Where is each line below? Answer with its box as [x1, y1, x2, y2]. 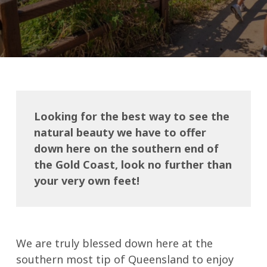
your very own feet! [33, 173, 139, 188]
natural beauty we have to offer [33, 125, 206, 139]
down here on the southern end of [33, 141, 219, 156]
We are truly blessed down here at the [15, 236, 213, 250]
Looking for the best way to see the [33, 109, 229, 123]
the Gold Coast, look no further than [33, 157, 232, 172]
